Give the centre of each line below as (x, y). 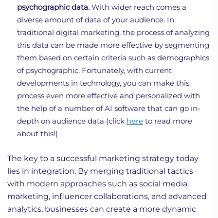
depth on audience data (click (72, 121)
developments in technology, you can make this (103, 83)
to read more (168, 121)
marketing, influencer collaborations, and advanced (107, 196)
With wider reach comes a (138, 7)
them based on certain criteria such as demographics (113, 57)
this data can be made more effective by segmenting (113, 45)
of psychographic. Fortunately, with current (94, 70)
